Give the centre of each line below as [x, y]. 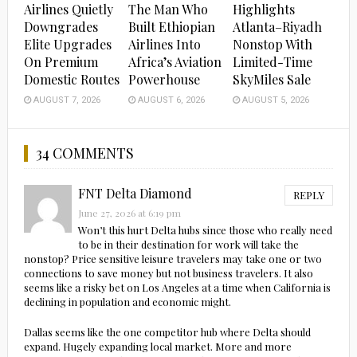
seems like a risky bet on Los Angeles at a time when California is [177, 288]
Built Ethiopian [172, 27]
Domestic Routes [71, 80]
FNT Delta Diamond [135, 194]
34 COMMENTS [84, 153]
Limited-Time [273, 62]
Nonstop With [273, 45]
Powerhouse [165, 80]
